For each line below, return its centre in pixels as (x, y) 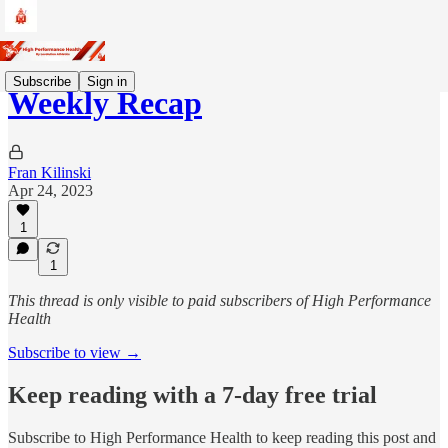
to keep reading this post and (344, 437)
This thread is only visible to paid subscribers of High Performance (219, 300)
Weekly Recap (105, 103)
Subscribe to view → (74, 352)
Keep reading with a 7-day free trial (192, 394)
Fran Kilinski (49, 172)
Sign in (107, 81)
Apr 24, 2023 (50, 190)
